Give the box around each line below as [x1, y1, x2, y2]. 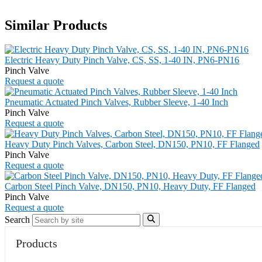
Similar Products [5, 17, 107, 33]
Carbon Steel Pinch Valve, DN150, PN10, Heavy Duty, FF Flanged [5, 181, 256, 192]
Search [5, 214, 30, 225]
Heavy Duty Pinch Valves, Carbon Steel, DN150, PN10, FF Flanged [5, 139, 260, 150]
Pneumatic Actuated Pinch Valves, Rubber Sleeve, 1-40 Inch [5, 97, 228, 108]
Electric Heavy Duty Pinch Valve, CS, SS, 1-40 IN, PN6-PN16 [5, 55, 239, 65]
